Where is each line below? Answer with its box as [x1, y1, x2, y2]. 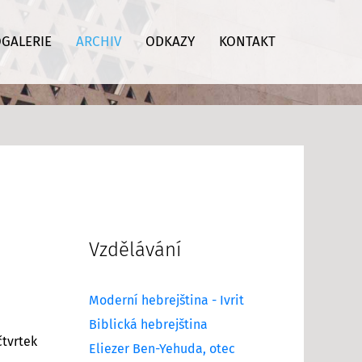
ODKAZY [145, 35, 195, 49]
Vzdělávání [89, 240, 181, 260]
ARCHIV [75, 35, 121, 49]
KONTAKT [218, 35, 276, 49]
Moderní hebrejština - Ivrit [89, 293, 244, 307]
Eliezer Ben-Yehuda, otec [89, 342, 235, 356]
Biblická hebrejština [89, 318, 208, 331]
